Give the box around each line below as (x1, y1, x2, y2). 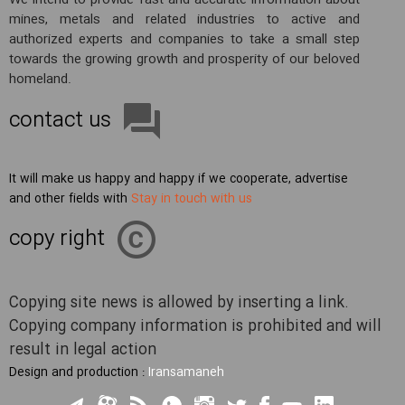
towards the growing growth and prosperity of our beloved (9, 49, 360, 71)
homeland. (9, 69, 71, 90)
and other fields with (9, 189, 131, 209)
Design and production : (9, 363, 148, 382)
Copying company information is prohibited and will (9, 315, 381, 339)
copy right (9, 223, 105, 256)
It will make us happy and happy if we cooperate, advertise (9, 169, 348, 189)
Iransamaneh (148, 363, 224, 382)
